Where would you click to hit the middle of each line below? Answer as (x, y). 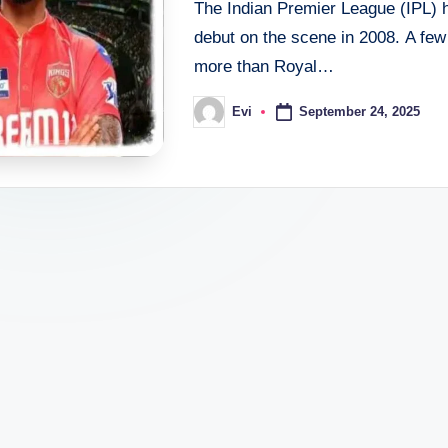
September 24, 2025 (359, 111)
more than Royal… (264, 66)
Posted (214, 118)
